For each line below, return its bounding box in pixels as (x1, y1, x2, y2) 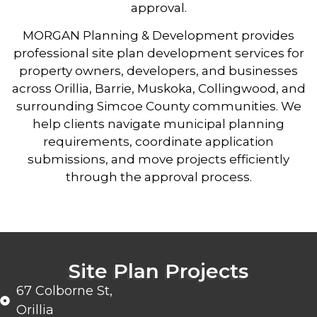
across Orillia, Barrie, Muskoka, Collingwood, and (11, 81, 306, 96)
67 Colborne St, (16, 282, 113, 299)
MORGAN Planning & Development (23, 28, 238, 43)
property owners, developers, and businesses (19, 64, 298, 79)
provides (238, 28, 294, 43)
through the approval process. (65, 170, 252, 185)
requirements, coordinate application (43, 134, 274, 149)
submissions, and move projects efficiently (28, 152, 289, 167)
